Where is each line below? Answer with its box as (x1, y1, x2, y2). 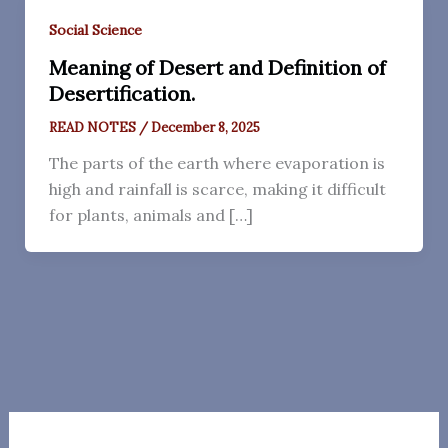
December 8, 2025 (150, 118, 260, 136)
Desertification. (48, 80, 195, 106)
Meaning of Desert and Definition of (48, 54, 386, 80)
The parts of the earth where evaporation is (48, 152, 385, 173)
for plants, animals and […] (48, 204, 253, 225)
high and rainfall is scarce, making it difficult (48, 178, 386, 199)
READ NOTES (48, 118, 139, 136)
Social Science (48, 21, 142, 39)
